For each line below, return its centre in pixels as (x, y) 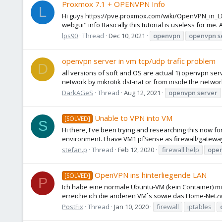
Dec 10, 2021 (127, 35)
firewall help (181, 149)
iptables (199, 206)
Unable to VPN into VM (134, 118)
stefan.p (75, 149)
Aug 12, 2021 (142, 92)
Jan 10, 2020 (131, 206)
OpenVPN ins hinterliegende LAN (151, 175)
